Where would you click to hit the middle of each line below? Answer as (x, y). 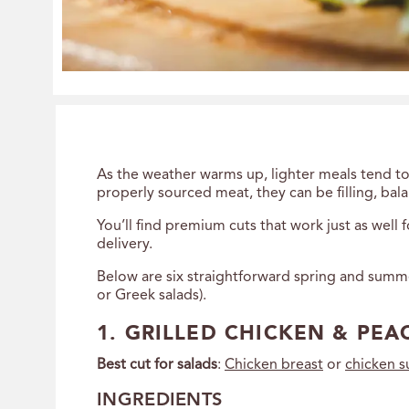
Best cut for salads (157, 365)
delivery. (125, 244)
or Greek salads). (152, 295)
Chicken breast (274, 365)
